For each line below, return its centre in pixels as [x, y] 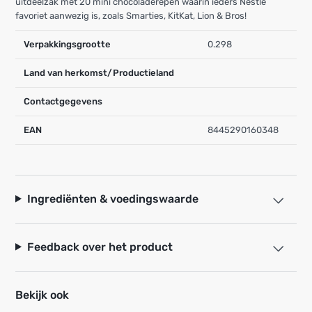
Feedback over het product [100, 247]
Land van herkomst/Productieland [99, 72]
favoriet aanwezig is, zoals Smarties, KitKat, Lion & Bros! [131, 15]
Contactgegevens [63, 101]
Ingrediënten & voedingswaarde [112, 198]
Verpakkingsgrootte [67, 44]
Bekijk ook [42, 295]
